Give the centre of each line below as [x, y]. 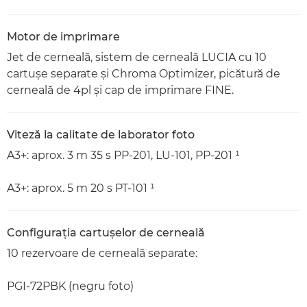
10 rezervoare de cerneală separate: [102, 253]
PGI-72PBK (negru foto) [70, 286]
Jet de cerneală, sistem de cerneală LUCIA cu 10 [137, 57]
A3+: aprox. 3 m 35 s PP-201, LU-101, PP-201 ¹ [123, 155]
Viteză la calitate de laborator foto [101, 134]
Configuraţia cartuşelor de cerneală [106, 232]
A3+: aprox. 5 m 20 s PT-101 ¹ [81, 188]
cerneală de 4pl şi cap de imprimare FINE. [120, 90]
